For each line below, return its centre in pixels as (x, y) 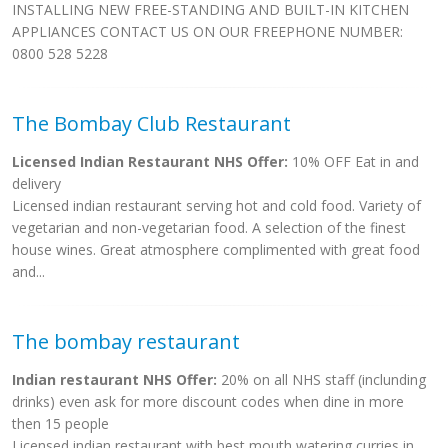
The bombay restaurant (126, 341)
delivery (36, 183)
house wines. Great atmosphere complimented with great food (216, 249)
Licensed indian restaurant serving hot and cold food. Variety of (216, 205)
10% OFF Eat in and (353, 161)
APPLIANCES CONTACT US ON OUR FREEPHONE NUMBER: (207, 31)
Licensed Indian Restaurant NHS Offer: (150, 161)
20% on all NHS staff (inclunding (321, 379)
